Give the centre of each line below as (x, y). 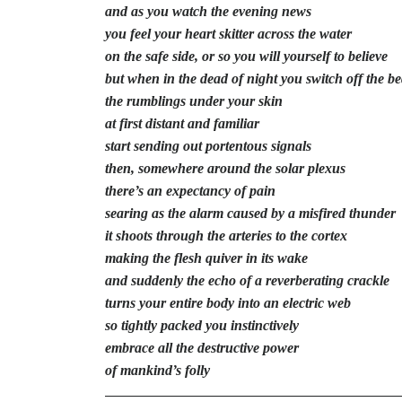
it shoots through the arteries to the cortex (226, 236)
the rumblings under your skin (194, 101)
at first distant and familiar (182, 124)
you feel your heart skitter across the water (228, 34)
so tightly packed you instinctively (202, 326)
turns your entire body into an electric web (228, 303)
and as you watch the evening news (208, 12)
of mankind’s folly (157, 371)
